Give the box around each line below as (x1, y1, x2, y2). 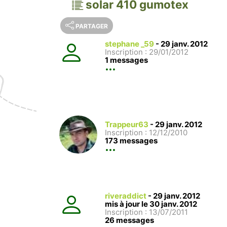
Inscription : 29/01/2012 (105, 47, 188, 57)
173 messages (105, 136, 158, 146)
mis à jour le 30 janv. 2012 (105, 199, 197, 209)
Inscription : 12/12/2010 (105, 128, 187, 138)
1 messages (105, 55, 148, 65)
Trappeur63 (105, 120, 148, 130)
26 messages (105, 215, 154, 225)
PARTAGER (75, 22, 108, 30)
